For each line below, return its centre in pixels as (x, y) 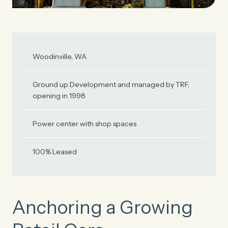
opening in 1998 (59, 96)
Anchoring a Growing (103, 207)
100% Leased (55, 152)
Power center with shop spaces (84, 124)
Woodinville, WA (60, 56)
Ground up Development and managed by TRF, (111, 84)
